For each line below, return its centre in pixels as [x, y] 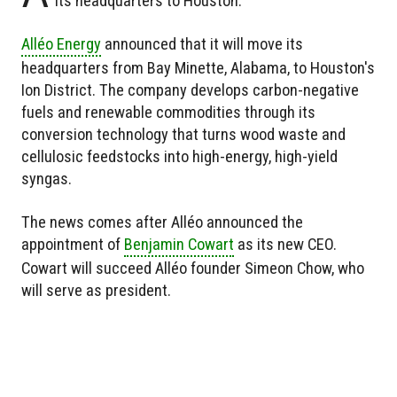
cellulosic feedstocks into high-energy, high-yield [179, 157]
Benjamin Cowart [179, 245]
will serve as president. [96, 291]
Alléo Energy [61, 44]
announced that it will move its [202, 44]
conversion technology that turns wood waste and [183, 135]
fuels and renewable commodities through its [168, 113]
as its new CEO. [285, 245]
